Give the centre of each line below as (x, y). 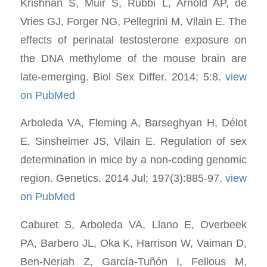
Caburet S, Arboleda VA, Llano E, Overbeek (133, 224)
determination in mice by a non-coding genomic (133, 160)
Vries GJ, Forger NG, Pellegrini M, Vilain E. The (133, 21)
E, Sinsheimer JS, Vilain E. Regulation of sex (133, 141)
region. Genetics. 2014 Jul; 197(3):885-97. (123, 178)
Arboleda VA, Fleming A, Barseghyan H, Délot (133, 123)
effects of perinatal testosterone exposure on (133, 39)
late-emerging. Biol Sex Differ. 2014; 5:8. (123, 76)
